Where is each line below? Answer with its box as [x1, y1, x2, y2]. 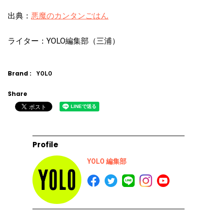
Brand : [8, 69, 31, 77]
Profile [32, 139, 59, 150]
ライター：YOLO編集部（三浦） [8, 36, 120, 46]
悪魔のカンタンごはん [31, 11, 108, 20]
